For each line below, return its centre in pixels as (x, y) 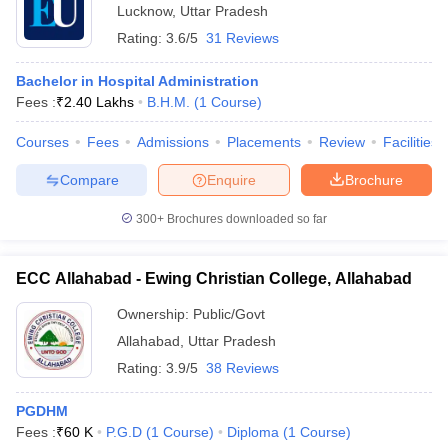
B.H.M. (168, 102)
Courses (42, 142)
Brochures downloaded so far (245, 219)
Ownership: (155, 314)
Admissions (173, 142)
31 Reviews (242, 38)
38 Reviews (242, 368)
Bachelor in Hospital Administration (137, 81)
